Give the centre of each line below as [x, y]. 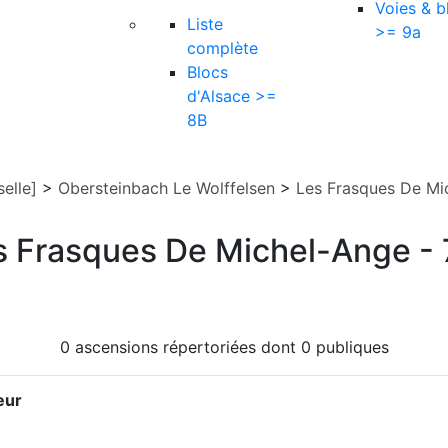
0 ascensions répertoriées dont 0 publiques [224, 347]
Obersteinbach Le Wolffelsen [166, 188]
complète [222, 48]
